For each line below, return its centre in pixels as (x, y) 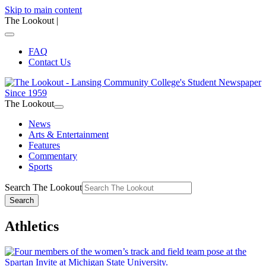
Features (44, 145)
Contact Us (50, 62)
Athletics (32, 226)
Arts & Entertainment (69, 134)
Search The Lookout (43, 187)
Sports (40, 167)
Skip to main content (43, 10)
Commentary (53, 156)
